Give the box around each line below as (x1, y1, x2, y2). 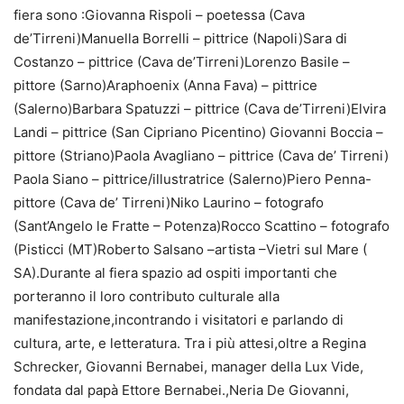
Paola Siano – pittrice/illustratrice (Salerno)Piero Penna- (14, 170, 372, 188)
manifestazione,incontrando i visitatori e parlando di (14, 310, 344, 328)
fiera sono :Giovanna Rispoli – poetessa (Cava (14, 5, 305, 23)
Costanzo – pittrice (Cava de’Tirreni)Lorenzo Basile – (14, 52, 350, 70)
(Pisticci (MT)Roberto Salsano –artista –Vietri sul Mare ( (14, 240, 367, 258)
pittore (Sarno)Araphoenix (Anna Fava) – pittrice (14, 76, 317, 94)
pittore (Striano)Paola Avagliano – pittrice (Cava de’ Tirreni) (14, 146, 389, 164)
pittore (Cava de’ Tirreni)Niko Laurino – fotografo (14, 193, 324, 211)
